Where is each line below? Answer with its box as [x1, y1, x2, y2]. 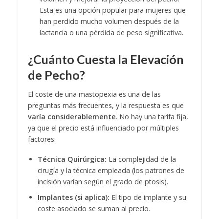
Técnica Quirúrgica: [37, 154, 107, 164]
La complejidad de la [106, 154, 176, 164]
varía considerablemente [27, 112, 116, 122]
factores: [27, 134, 56, 144]
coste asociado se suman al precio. [37, 203, 150, 213]
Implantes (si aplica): [37, 192, 109, 202]
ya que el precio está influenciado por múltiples [27, 123, 179, 133]
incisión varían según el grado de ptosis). [37, 177, 168, 187]
